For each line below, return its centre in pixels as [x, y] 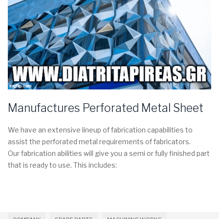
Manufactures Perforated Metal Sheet [106, 108]
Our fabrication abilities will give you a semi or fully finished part [109, 153]
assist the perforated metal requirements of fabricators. [99, 141]
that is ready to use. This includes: [62, 165]
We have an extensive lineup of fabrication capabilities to [100, 130]
